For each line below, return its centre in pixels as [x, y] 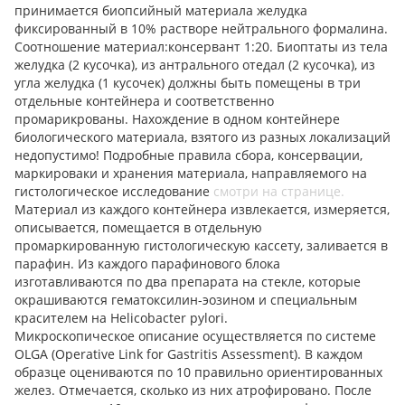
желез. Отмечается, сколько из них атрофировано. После [193, 391]
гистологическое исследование [114, 192]
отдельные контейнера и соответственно [144, 101]
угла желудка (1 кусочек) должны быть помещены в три [188, 83]
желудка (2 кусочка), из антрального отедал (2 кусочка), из [195, 65]
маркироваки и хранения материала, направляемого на [191, 174]
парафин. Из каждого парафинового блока [147, 264]
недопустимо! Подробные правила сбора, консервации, [188, 155]
